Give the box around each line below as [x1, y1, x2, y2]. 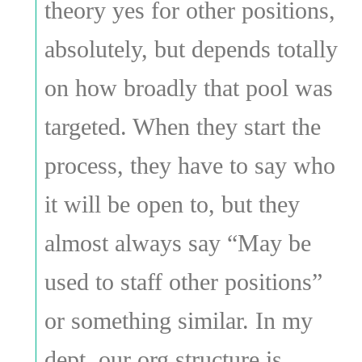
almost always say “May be [44, 229, 311, 256]
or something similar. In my [44, 306, 313, 334]
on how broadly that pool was [44, 74, 333, 101]
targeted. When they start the [44, 112, 321, 140]
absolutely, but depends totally [44, 35, 338, 62]
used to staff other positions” [44, 267, 322, 295]
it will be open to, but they [44, 190, 300, 217]
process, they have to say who [44, 151, 335, 179]
